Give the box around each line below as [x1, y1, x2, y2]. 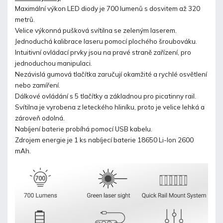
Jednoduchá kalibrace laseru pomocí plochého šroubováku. [15, 37, 197, 45]
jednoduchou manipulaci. [15, 59, 92, 67]
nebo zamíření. [15, 81, 60, 89]
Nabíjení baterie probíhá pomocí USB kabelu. [15, 124, 152, 133]
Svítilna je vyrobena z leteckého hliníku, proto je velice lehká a [15, 103, 205, 111]
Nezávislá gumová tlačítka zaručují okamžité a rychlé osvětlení [15, 70, 207, 78]
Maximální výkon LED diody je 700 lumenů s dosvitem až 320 [15, 4, 200, 12]
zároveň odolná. [15, 113, 65, 122]
